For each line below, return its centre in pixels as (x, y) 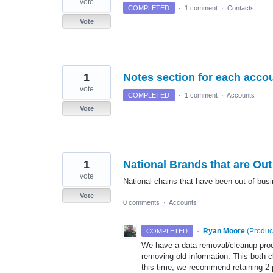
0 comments (141, 203)
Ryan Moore (224, 231)
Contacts (240, 8)
